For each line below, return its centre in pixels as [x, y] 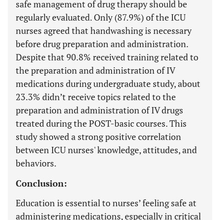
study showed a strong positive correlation [98, 136]
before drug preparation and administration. [102, 43]
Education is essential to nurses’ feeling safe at [106, 203]
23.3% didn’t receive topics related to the [96, 96]
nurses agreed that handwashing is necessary [104, 30]
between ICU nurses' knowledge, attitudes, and [106, 150]
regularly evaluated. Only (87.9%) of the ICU [101, 17]
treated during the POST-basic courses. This [101, 123]
